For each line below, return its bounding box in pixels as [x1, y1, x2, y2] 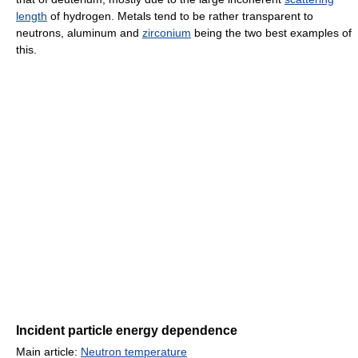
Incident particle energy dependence [16, 323, 237, 337]
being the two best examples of [191, 26, 352, 39]
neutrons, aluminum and [16, 26, 142, 39]
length [16, 9, 47, 22]
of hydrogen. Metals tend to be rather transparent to [47, 9, 313, 22]
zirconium [142, 26, 191, 39]
